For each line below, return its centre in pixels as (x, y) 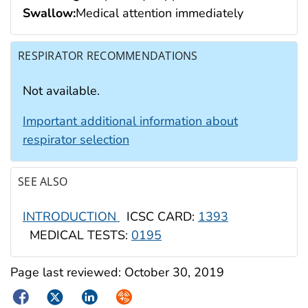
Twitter (63, 296)
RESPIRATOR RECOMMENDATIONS (108, 55)
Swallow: (49, 13)
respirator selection (76, 139)
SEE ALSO (43, 182)
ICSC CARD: (159, 217)
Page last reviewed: (67, 272)
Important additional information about (130, 121)
